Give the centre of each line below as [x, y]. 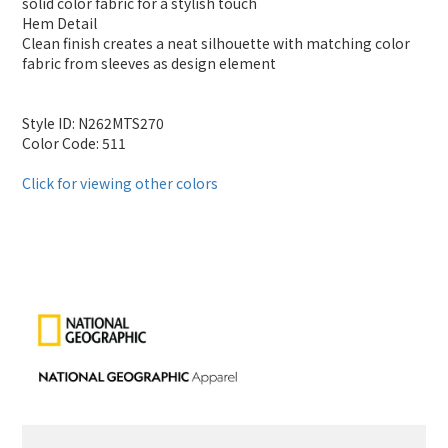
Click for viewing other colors [120, 183]
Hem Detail [59, 23]
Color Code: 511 [74, 143]
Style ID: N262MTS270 [93, 123]
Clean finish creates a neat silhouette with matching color [216, 43]
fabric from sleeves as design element [149, 63]
